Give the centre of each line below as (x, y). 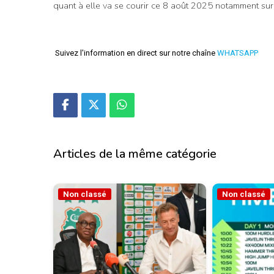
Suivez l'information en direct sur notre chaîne (135, 53)
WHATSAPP (238, 53)
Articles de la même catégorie (135, 154)
